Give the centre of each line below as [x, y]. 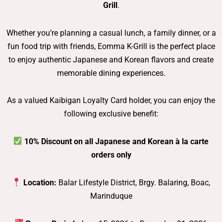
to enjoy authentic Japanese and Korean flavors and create [111, 59]
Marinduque [111, 196]
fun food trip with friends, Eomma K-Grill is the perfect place [111, 46]
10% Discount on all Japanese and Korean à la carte [117, 142]
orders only [111, 155]
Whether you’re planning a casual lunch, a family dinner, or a [111, 33]
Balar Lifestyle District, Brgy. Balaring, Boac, [133, 182]
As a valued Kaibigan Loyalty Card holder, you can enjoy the [111, 101]
